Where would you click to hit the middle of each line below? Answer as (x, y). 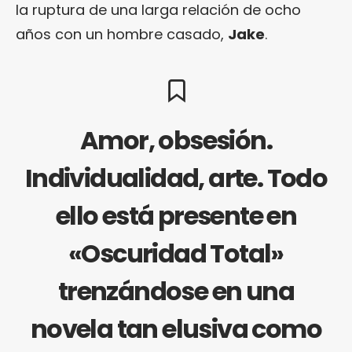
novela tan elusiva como (176, 329)
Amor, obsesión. (176, 141)
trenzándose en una (176, 291)
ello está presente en (176, 216)
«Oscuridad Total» (176, 254)
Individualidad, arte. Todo (176, 178)
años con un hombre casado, (122, 35)
